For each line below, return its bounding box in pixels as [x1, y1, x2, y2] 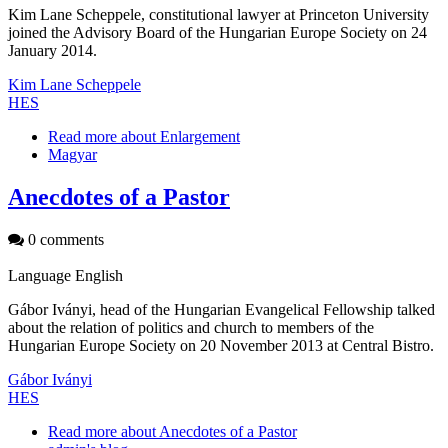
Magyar [48, 145, 97, 163]
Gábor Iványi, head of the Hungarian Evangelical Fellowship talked [8, 300, 435, 318]
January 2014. [8, 41, 97, 59]
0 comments [24, 230, 104, 248]
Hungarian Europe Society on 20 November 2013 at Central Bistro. [8, 336, 434, 354]
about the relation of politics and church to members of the [8, 318, 374, 336]
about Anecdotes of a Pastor [117, 422, 297, 440]
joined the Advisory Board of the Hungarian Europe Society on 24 [8, 23, 427, 41]
